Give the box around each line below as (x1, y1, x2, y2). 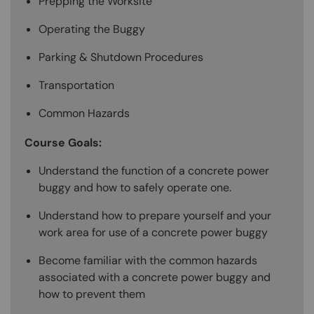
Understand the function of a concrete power (39, 163, 269, 178)
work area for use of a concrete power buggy (39, 224, 268, 240)
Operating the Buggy (39, 21, 145, 36)
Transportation (39, 77, 114, 93)
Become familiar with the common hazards (39, 252, 257, 268)
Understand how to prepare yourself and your (39, 207, 271, 223)
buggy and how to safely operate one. (39, 179, 231, 195)
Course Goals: (25, 135, 102, 150)
